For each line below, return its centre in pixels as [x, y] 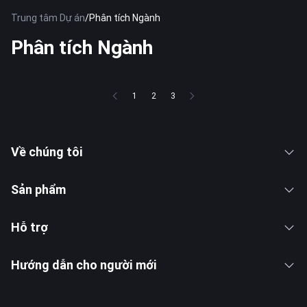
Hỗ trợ [29, 227]
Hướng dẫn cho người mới [84, 265]
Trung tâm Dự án [48, 18]
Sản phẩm [38, 189]
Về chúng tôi [47, 152]
